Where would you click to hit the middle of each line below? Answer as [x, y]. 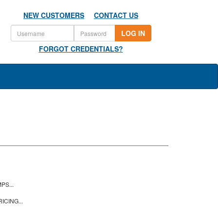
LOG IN [133, 33]
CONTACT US [116, 15]
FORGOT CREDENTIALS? [81, 49]
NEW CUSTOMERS [54, 15]
